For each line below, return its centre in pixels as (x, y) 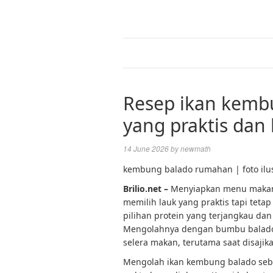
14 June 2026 (146, 148)
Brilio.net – (147, 189)
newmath (196, 148)
